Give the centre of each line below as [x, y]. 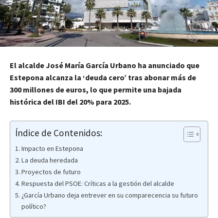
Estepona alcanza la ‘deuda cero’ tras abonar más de [103, 78]
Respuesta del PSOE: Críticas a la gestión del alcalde [98, 184]
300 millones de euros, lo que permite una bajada [96, 90]
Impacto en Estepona [52, 149]
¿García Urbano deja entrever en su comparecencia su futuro [109, 195]
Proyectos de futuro [51, 172]
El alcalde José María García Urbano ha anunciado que [105, 65]
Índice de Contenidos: [59, 133]
